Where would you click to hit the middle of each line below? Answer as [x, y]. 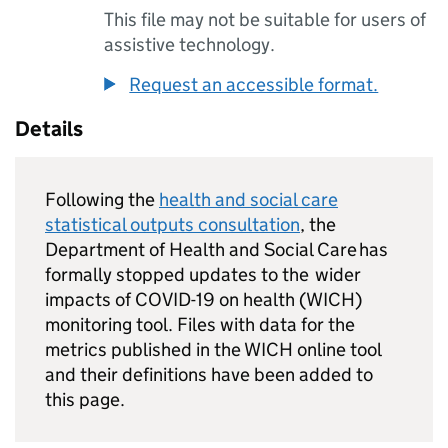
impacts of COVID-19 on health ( [175, 299]
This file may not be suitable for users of [265, 19]
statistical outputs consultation [172, 224]
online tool [337, 349]
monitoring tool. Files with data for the [200, 324]
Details [49, 129]
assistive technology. [190, 44]
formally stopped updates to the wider [203, 274]
